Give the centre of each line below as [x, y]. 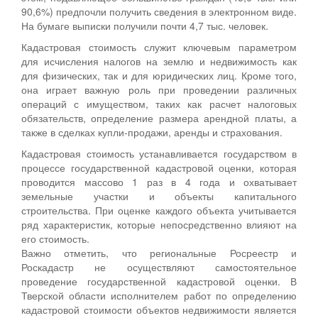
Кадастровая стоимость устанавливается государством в [159, 153]
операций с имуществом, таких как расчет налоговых [159, 103]
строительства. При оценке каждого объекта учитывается [159, 210]
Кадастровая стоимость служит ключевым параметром [159, 46]
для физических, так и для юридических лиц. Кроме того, [159, 75]
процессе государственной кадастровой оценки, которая [159, 167]
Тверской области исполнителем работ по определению [159, 295]
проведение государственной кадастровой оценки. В [159, 281]
